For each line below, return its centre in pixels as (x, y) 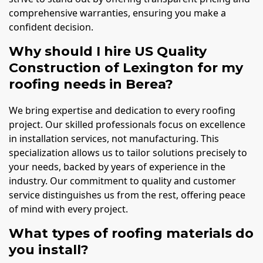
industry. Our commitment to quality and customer (122, 181)
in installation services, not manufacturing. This (114, 139)
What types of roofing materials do (131, 234)
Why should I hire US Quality (108, 52)
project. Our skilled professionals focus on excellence (127, 125)
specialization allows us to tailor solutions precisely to (128, 153)
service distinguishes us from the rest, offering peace (127, 195)
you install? (49, 250)
